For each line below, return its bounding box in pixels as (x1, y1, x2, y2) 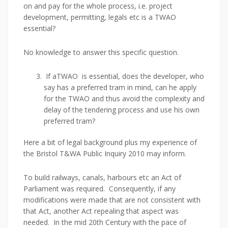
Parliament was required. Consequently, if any (23, 184, 176, 193)
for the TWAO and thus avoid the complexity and (44, 94, 205, 103)
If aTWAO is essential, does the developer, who (44, 71, 204, 81)
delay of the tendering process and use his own (44, 105, 199, 115)
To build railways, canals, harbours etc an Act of (23, 173, 181, 182)
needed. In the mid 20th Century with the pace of (23, 217, 186, 227)
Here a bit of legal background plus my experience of (23, 137, 197, 147)
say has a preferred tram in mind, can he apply (44, 82, 196, 92)
